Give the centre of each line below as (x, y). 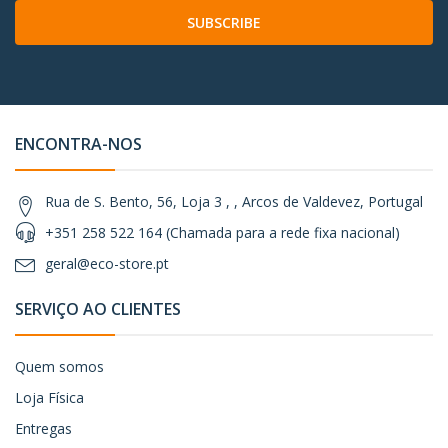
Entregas (43, 429)
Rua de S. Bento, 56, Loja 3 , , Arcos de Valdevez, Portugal (234, 202)
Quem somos (59, 367)
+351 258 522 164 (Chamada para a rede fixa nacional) (222, 233)
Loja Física (49, 398)
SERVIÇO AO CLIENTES (98, 309)
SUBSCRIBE (224, 23)
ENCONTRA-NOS (78, 144)
